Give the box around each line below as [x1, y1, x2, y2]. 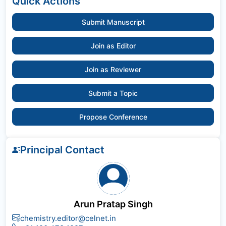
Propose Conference [79, 112, 147, 121]
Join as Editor [90, 41, 136, 50]
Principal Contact [20, 143, 104, 156]
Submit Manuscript [81, 17, 145, 26]
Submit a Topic [88, 88, 138, 97]
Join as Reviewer [85, 65, 141, 74]
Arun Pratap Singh [73, 198, 153, 209]
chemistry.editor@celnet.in [20, 213, 116, 223]
